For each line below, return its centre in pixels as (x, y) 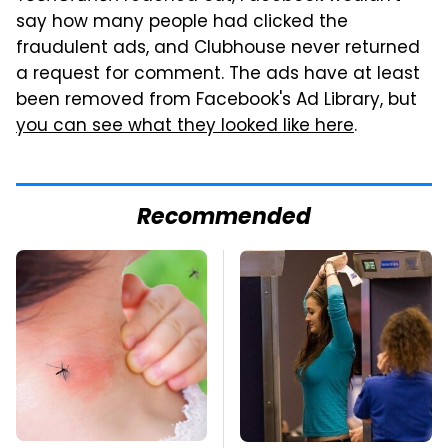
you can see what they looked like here (185, 126)
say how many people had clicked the (182, 22)
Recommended (224, 218)
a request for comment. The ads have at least (218, 74)
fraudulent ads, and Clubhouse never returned (218, 48)
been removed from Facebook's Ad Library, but (216, 100)
